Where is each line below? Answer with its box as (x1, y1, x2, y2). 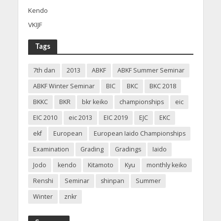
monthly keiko (146, 160, 187, 169)
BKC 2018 (149, 81, 176, 90)
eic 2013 (68, 113, 92, 122)
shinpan (100, 176, 124, 185)
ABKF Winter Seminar (33, 81, 95, 90)
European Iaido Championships (93, 129, 185, 138)
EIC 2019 (103, 113, 128, 122)
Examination (33, 145, 69, 153)
